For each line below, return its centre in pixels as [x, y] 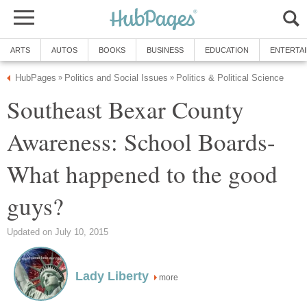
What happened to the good [142, 174]
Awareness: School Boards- [141, 142]
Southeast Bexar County [125, 109]
